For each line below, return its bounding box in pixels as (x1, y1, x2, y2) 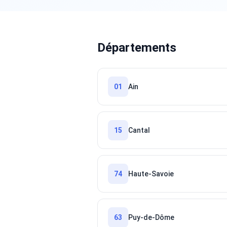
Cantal (128, 126, 150, 134)
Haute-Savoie (128, 170, 174, 178)
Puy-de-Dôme (128, 213, 174, 221)
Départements (97, 41, 176, 55)
